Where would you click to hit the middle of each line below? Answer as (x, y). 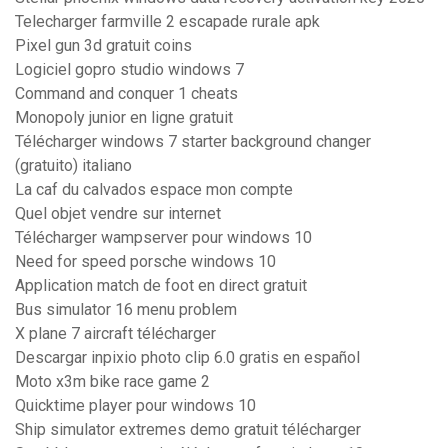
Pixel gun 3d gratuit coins (103, 46)
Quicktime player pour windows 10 (135, 406)
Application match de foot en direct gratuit (161, 286)
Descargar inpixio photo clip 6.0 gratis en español (187, 358)
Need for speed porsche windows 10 (145, 262)
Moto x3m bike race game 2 (112, 382)
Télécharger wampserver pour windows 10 (163, 238)
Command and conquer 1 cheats (126, 94)
